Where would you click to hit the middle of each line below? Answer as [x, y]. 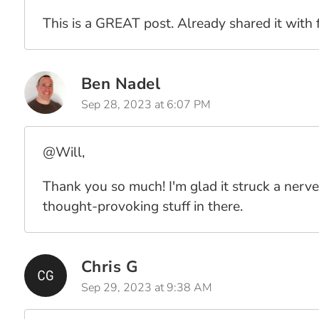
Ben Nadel [121, 84]
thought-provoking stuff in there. [142, 206]
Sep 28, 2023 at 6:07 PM [146, 105]
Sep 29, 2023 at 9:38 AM [146, 288]
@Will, [63, 152]
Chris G [109, 267]
